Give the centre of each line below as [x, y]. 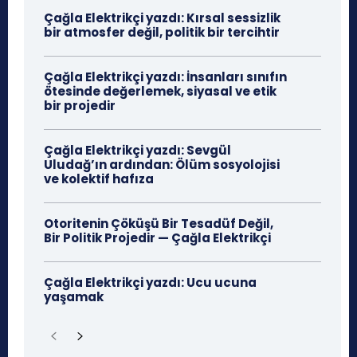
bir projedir [80, 106]
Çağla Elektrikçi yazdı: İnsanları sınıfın [165, 77]
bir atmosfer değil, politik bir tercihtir [162, 33]
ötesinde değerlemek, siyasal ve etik [160, 92]
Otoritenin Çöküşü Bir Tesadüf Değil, [159, 224]
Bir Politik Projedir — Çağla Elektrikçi [157, 238]
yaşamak [74, 297]
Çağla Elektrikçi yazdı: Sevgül [137, 151]
